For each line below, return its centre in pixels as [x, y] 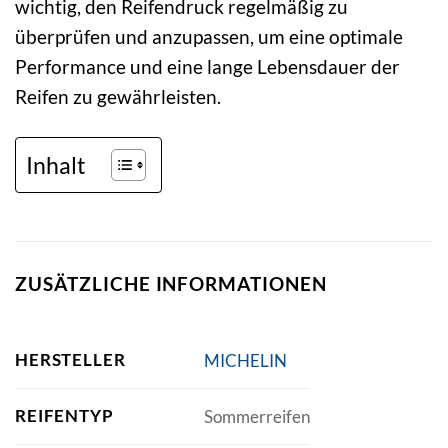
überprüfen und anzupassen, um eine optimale [209, 36]
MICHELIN [245, 360]
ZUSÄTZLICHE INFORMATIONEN [171, 283]
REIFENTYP [64, 416]
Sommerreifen [256, 416]
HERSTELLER [70, 360]
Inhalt [56, 164]
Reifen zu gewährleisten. [118, 96]
